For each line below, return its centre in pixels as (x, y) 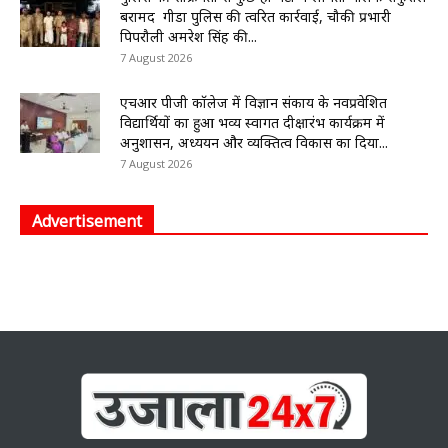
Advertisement (87, 220)
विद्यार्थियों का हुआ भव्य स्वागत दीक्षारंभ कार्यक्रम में (252, 122)
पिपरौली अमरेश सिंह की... (188, 36)
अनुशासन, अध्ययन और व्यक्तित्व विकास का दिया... (254, 142)
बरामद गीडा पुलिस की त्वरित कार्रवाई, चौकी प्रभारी (255, 16)
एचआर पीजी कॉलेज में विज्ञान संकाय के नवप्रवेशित (253, 102)
